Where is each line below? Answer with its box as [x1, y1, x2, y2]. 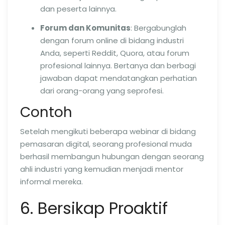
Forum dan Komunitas [40, 23, 131, 33]
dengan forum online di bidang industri [40, 35, 184, 46]
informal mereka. [20, 176, 83, 187]
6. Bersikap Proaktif [20, 196, 168, 219]
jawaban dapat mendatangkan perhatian [40, 73, 197, 83]
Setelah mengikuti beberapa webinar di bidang [20, 126, 196, 137]
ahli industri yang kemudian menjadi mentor [20, 163, 183, 174]
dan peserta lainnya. [40, 4, 117, 14]
